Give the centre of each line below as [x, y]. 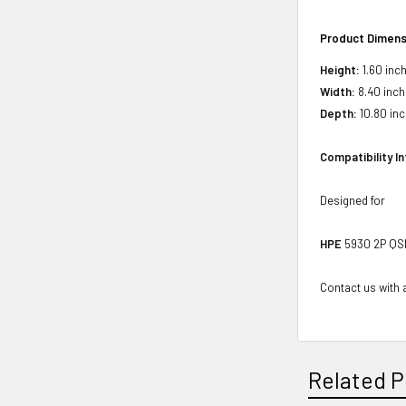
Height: [340, 70]
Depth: [339, 113]
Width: [338, 92]
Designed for [353, 200]
